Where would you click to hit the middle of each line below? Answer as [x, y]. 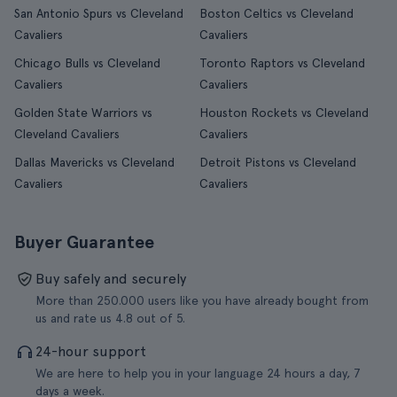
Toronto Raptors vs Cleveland [282, 63]
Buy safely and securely [111, 279]
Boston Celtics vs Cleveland [276, 13]
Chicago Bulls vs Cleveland [87, 63]
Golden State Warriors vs [83, 113]
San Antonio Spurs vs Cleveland [99, 13]
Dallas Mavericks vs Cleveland [94, 162]
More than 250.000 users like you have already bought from [202, 300]
